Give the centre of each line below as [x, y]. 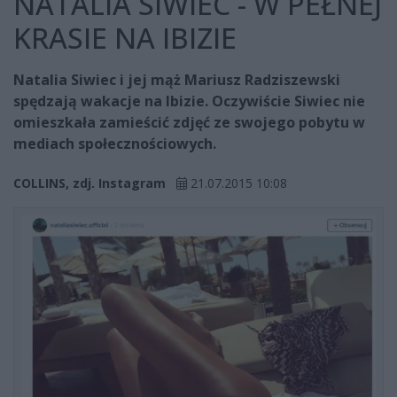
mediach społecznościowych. [115, 144]
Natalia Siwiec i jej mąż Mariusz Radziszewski [177, 80]
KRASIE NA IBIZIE [125, 38]
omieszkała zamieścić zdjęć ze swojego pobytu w [189, 123]
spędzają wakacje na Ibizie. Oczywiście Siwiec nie [189, 101]
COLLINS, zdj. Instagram [90, 183]
